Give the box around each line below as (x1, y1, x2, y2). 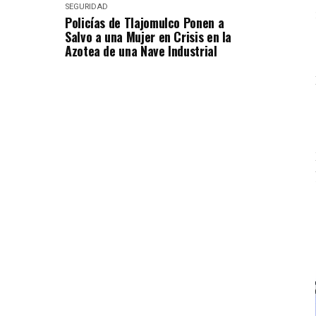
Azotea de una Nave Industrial (65, 41, 217, 60)
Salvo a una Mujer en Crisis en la (65, 27, 232, 46)
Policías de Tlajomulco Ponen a (65, 13, 224, 32)
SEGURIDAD (65, 1, 108, 11)
